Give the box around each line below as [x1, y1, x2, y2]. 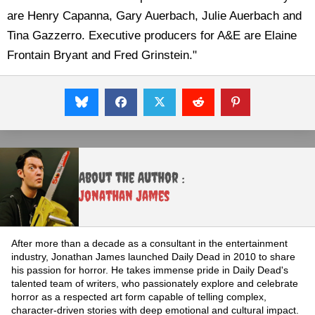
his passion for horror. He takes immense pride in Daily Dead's [11, 264, 288, 276]
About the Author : [79, 169, 184, 186]
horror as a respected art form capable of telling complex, [11, 291, 266, 302]
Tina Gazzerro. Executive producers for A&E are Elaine [7, 29, 297, 42]
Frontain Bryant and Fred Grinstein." [7, 49, 197, 62]
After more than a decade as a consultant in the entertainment [11, 238, 288, 249]
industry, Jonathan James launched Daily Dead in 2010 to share [11, 251, 295, 262]
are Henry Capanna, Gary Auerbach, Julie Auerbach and [7, 9, 302, 22]
